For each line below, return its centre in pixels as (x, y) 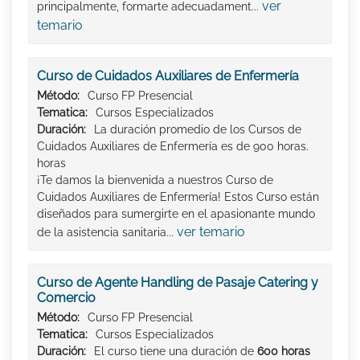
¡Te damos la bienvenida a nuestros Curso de (155, 180)
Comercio (66, 297)
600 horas (284, 351)
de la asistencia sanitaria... (107, 232)
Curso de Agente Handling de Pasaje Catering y (178, 282)
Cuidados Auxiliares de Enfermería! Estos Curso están (178, 196)
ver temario (211, 231)
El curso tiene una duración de (176, 351)
